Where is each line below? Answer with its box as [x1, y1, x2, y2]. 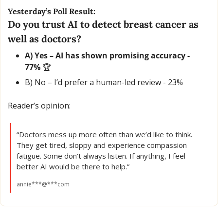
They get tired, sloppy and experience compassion [17, 140, 187, 150]
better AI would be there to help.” [17, 161, 129, 171]
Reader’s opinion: [8, 100, 71, 111]
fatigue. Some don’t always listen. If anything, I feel [17, 150, 185, 161]
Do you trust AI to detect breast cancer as [8, 18, 199, 30]
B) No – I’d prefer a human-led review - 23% [25, 76, 185, 88]
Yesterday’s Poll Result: [8, 6, 95, 16]
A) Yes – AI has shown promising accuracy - [25, 50, 190, 61]
